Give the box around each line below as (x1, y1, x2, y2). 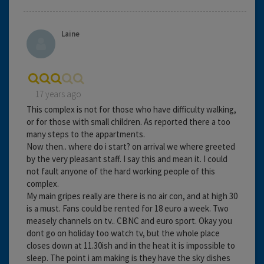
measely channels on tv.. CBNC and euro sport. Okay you (27, 214, 232, 226)
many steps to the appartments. (27, 128, 145, 140)
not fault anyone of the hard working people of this (27, 165, 215, 177)
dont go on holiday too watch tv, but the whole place (27, 227, 220, 239)
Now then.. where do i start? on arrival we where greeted (27, 140, 235, 152)
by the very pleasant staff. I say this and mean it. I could (27, 153, 227, 164)
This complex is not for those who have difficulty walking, (27, 103, 236, 115)
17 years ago (35, 88, 81, 100)
